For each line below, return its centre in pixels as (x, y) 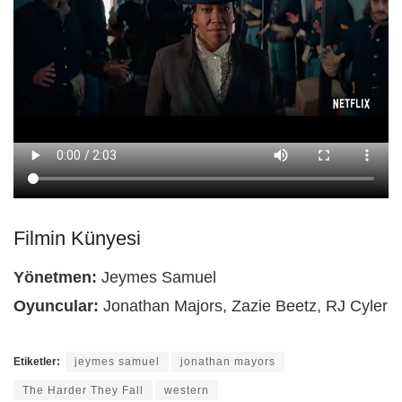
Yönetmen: (55, 277)
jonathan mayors (228, 361)
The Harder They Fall (83, 390)
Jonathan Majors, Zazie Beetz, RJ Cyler (243, 306)
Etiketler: (37, 361)
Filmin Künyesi (77, 238)
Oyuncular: (56, 306)
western (187, 390)
